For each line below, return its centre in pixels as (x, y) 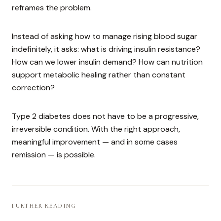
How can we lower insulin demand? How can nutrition (107, 62)
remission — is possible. (54, 155)
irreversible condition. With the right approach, (96, 129)
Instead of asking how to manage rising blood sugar (105, 37)
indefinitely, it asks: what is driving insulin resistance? (106, 49)
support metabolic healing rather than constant (99, 75)
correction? (33, 88)
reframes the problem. (52, 8)
